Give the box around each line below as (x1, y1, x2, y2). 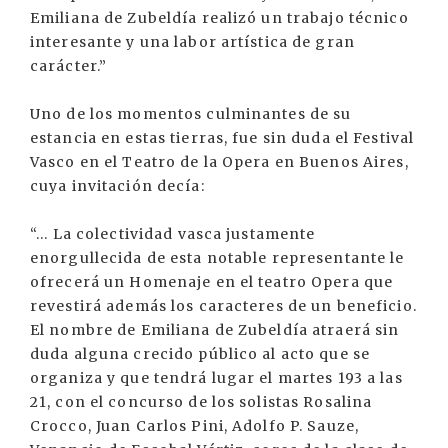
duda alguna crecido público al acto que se (30, 345, 371, 364)
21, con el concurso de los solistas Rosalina (30, 393, 373, 412)
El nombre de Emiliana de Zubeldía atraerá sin (30, 321, 400, 340)
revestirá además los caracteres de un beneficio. (30, 297, 417, 316)
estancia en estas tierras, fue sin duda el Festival (30, 129, 415, 148)
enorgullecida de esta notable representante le (30, 249, 405, 268)
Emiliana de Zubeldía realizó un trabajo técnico (30, 9, 409, 28)
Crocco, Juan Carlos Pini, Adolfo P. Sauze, (30, 417, 360, 436)
